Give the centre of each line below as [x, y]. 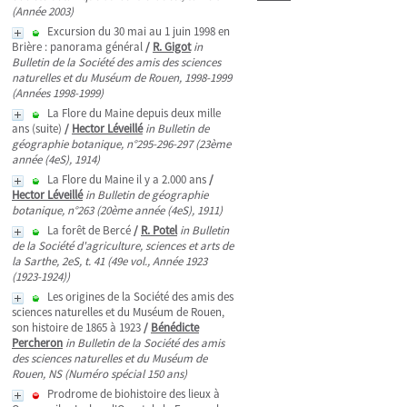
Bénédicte [175, 328]
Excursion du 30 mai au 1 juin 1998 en [139, 31]
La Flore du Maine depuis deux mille [134, 113]
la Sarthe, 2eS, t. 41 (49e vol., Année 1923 [109, 261]
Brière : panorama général [77, 47]
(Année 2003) [43, 11]
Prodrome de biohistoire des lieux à [134, 394]
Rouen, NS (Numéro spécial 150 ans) [99, 374]
